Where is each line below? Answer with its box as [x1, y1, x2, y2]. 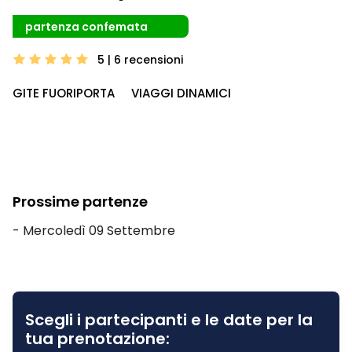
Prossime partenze [13, 191, 148, 211]
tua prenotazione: [25, 327, 170, 350]
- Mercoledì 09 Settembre [13, 221, 175, 240]
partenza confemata [25, 18, 148, 35]
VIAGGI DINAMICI [131, 84, 231, 101]
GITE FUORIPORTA [13, 84, 115, 101]
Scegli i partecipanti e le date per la [25, 308, 313, 331]
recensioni [124, 51, 183, 68]
